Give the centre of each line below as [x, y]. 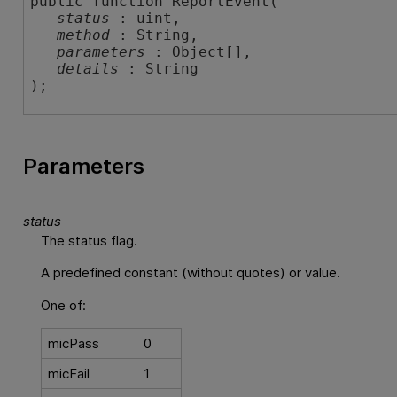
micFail [69, 374]
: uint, [146, 18]
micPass [74, 344]
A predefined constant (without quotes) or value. [190, 273]
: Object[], [199, 52]
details [88, 69]
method [84, 35]
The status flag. [89, 241]
